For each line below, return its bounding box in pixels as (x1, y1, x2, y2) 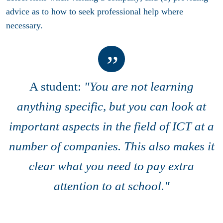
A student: (29, 80, 84, 94)
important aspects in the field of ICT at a (9, 119, 214, 133)
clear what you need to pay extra (29, 159, 194, 173)
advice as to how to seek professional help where (6, 6, 183, 16)
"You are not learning (84, 80, 194, 94)
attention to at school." (53, 179, 170, 193)
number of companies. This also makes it (8, 139, 215, 153)
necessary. (6, 20, 48, 30)
